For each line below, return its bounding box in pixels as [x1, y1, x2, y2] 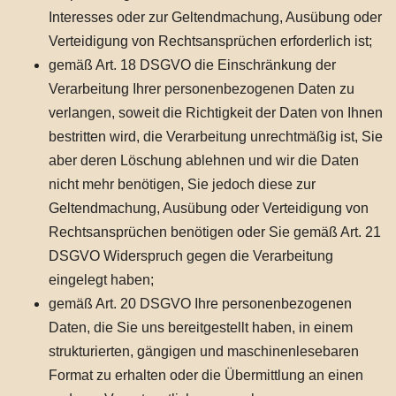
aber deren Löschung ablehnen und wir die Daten [49, 153, 359, 168]
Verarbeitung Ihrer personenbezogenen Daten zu [49, 81, 354, 96]
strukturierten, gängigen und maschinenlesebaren [49, 344, 359, 359]
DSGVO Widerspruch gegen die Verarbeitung [49, 248, 333, 263]
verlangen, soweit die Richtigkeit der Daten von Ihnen [49, 105, 383, 120]
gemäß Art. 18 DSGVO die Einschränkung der [49, 57, 336, 72]
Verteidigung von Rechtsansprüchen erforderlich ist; [49, 34, 372, 49]
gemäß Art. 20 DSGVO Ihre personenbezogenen [49, 296, 352, 311]
